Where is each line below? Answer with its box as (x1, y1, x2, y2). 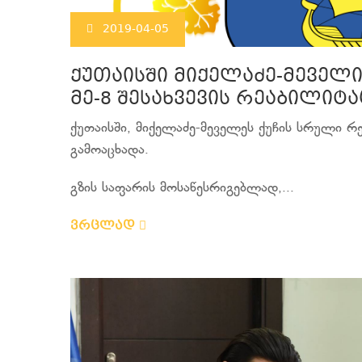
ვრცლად (70, 217, 139, 236)
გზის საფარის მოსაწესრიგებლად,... (70, 180, 294, 196)
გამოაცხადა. (70, 142, 149, 158)
